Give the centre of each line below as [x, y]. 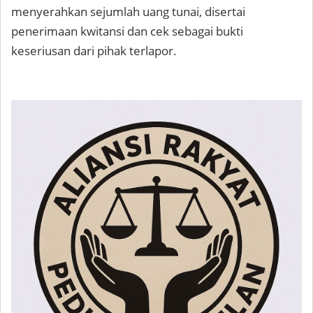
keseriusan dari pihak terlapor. [94, 51]
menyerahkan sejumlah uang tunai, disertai [128, 12]
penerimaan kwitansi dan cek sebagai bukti [127, 31]
